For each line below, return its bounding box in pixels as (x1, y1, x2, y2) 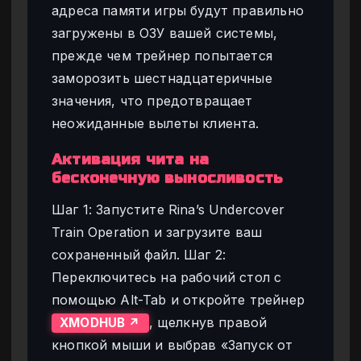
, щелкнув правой (148, 313, 268, 330)
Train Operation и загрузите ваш (52, 223, 263, 240)
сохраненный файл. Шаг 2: (52, 246, 226, 263)
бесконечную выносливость (52, 169, 284, 188)
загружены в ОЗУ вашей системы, (52, 25, 278, 42)
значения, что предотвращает (52, 93, 253, 110)
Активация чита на (52, 151, 209, 169)
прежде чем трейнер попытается (52, 48, 273, 64)
